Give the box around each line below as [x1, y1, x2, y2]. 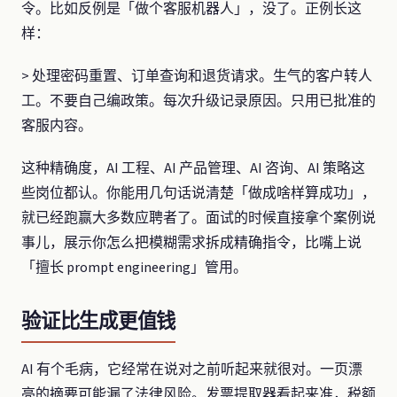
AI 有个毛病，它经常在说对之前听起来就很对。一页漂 [21, 360, 362, 379]
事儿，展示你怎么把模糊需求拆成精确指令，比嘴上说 [21, 233, 362, 253]
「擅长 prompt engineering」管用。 [21, 258, 247, 277]
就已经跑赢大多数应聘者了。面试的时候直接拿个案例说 [21, 208, 376, 228]
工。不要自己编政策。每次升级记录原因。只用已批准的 [21, 91, 376, 111]
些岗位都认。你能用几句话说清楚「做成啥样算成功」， [21, 183, 376, 203]
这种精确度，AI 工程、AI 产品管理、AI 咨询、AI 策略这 [21, 159, 365, 178]
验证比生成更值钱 [21, 309, 176, 333]
